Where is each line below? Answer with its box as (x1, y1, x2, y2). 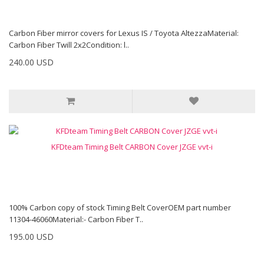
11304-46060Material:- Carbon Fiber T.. (9, 214, 143, 225)
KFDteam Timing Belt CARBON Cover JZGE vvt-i (51, 141, 213, 152)
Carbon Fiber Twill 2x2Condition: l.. (9, 39, 129, 50)
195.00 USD (9, 231, 54, 242)
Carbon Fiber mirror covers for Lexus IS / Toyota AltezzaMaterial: (9, 28, 239, 38)
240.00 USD (9, 57, 54, 68)
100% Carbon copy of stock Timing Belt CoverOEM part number (9, 202, 231, 213)
